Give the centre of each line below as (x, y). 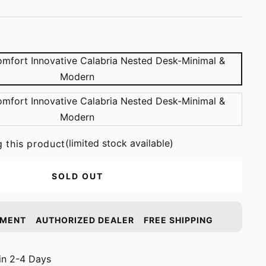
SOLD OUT (77, 176)
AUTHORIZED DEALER (85, 220)
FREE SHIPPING (178, 220)
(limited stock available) (119, 143)
